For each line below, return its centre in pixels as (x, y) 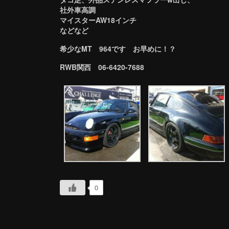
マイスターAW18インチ (98, 20)
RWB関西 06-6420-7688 (102, 67)
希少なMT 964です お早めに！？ (118, 48)
